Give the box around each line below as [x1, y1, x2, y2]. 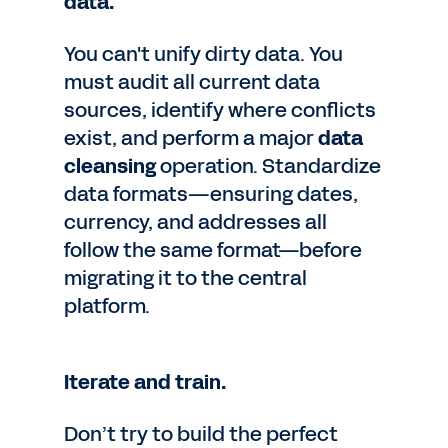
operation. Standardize [156, 152, 381, 180]
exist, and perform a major [64, 124, 318, 152]
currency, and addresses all [64, 208, 327, 236]
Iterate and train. [64, 368, 226, 396]
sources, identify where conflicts [64, 96, 376, 124]
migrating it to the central [64, 264, 307, 292]
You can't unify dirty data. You [64, 40, 343, 68]
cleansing [64, 152, 156, 180]
